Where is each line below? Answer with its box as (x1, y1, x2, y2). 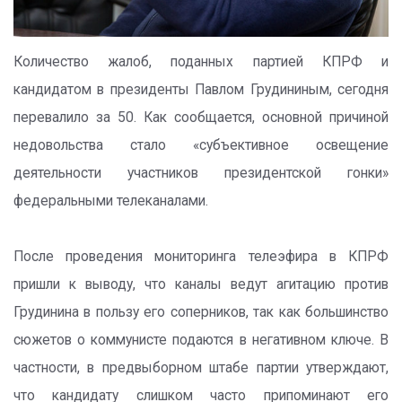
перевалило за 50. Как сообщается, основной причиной (13, 109, 389, 126)
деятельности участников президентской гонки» (13, 164, 389, 181)
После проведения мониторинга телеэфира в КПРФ (13, 248, 389, 265)
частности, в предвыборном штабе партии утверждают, (13, 359, 389, 376)
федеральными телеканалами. (13, 192, 208, 209)
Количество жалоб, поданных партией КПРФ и (13, 53, 389, 70)
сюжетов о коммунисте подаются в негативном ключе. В (13, 331, 389, 348)
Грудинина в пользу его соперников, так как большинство (13, 303, 389, 320)
